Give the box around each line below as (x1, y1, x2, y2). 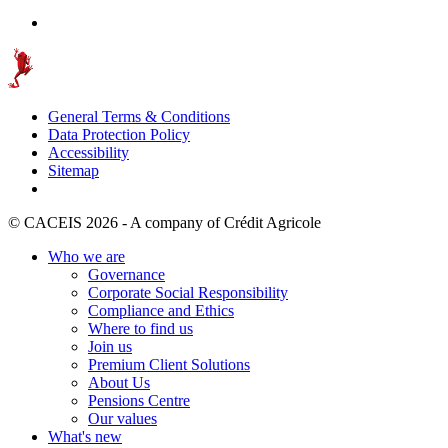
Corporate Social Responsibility (88, 283, 288, 301)
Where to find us (88, 319, 193, 337)
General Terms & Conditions (48, 107, 230, 125)
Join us (88, 337, 132, 355)
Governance (88, 265, 165, 283)
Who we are (48, 247, 125, 265)
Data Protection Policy (48, 125, 190, 143)
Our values (88, 409, 157, 427)
